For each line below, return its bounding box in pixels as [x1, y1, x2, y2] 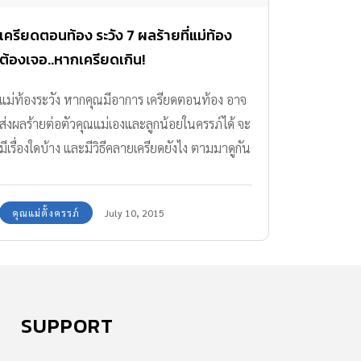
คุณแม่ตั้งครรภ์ [12, 206, 80, 220]
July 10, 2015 [105, 206, 164, 220]
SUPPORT [21, 310, 114, 342]
